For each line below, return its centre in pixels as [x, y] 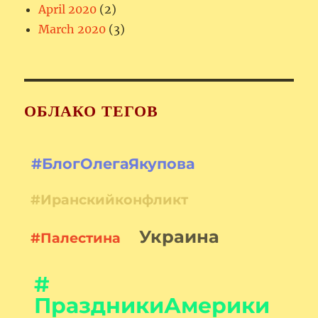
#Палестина [75, 238]
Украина [180, 237]
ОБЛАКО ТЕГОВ [91, 111]
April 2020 [68, 10]
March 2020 [72, 29]
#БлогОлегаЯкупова [113, 164]
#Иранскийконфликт [109, 199]
